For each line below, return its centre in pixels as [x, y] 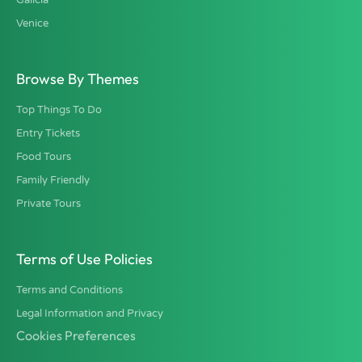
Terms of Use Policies [84, 259]
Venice [32, 23]
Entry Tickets [48, 133]
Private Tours [48, 203]
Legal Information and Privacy [90, 313]
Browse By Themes [78, 78]
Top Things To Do [59, 109]
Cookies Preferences [76, 335]
